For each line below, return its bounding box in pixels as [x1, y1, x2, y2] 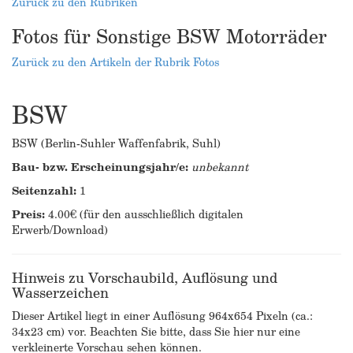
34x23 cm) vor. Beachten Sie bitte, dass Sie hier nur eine [12, 323, 300, 340]
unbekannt [191, 158, 248, 175]
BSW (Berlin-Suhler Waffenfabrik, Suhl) [12, 135, 221, 151]
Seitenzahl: [12, 182, 76, 199]
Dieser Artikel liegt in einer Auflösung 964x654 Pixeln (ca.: [12, 307, 313, 324]
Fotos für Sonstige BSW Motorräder [12, 22, 327, 50]
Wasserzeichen [12, 282, 109, 303]
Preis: [12, 206, 45, 222]
